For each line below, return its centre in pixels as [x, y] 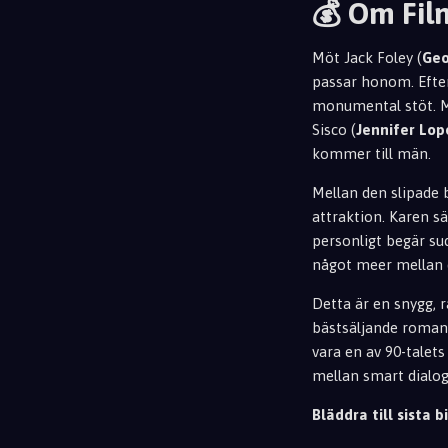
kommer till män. [371, 153]
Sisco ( [334, 129]
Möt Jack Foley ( [367, 57]
